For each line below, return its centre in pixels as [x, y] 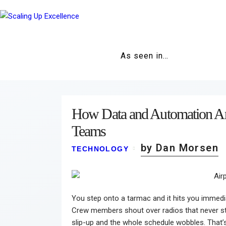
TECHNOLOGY [100, 149]
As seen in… [145, 56]
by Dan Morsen [180, 148]
